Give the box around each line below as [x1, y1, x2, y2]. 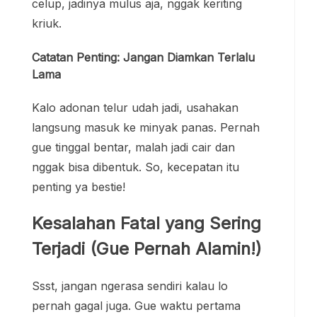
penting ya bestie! [32, 179, 125, 194]
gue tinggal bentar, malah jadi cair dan [32, 139, 235, 154]
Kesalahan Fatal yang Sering [32, 212, 261, 234]
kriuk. [32, 16, 62, 31]
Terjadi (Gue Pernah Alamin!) [32, 238, 262, 259]
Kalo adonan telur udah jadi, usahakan [32, 100, 238, 115]
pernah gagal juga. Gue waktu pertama [32, 298, 241, 313]
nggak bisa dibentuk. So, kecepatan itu [32, 159, 239, 174]
